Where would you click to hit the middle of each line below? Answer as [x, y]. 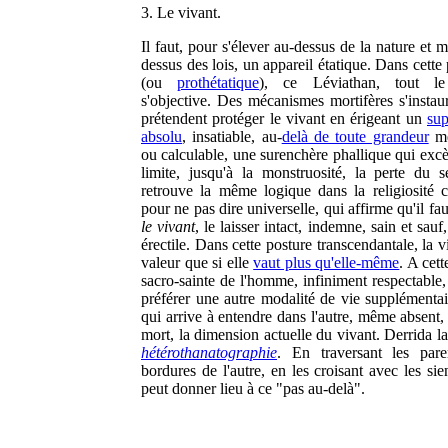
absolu [161, 136]
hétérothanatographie [209, 352]
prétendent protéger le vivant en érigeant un [284, 118]
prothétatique [218, 82]
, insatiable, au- [232, 136]
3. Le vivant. [181, 12]
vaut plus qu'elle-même [326, 262]
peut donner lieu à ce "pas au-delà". [253, 388]
